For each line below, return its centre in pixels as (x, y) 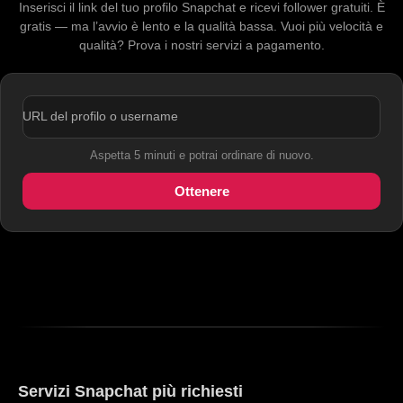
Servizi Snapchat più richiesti (130, 391)
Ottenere (201, 192)
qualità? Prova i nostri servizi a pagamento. (201, 45)
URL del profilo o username (100, 116)
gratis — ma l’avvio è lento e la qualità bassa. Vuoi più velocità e (201, 27)
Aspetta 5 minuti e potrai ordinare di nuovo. (201, 156)
